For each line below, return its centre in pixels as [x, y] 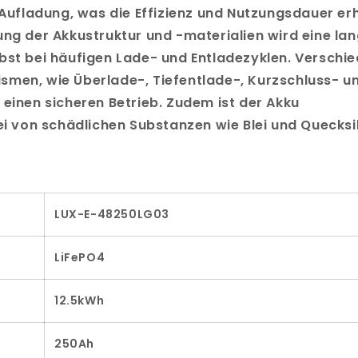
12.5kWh [80, 301]
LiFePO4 [80, 258]
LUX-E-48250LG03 [112, 215]
